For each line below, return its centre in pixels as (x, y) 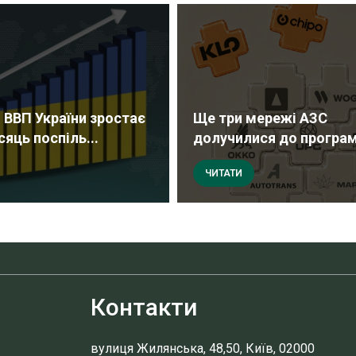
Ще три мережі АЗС (260, 118)
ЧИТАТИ (223, 174)
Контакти (143, 308)
